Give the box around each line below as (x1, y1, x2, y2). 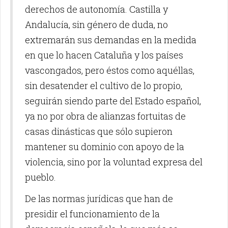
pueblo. (25, 170, 56, 183)
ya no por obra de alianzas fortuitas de (25, 109, 186, 122)
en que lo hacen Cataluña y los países (25, 48, 183, 61)
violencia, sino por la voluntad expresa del (25, 155, 203, 168)
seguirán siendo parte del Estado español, (25, 94, 201, 107)
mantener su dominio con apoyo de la (25, 140, 184, 153)
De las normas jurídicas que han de (25, 192, 173, 205)
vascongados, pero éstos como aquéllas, (25, 64, 194, 76)
